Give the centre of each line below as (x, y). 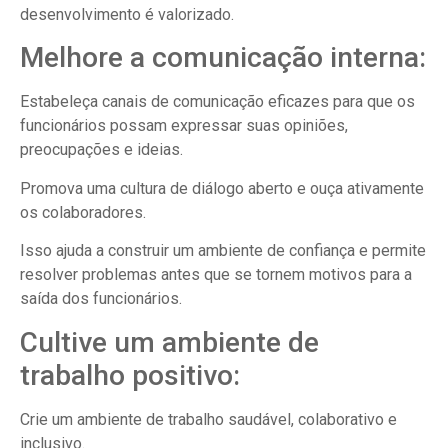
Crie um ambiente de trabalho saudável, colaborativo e (208, 419)
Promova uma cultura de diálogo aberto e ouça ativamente (222, 188)
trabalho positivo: (130, 375)
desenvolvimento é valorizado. (127, 14)
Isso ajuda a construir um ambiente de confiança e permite (223, 251)
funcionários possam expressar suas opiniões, (184, 126)
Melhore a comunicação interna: (223, 58)
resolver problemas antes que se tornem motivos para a (216, 275)
